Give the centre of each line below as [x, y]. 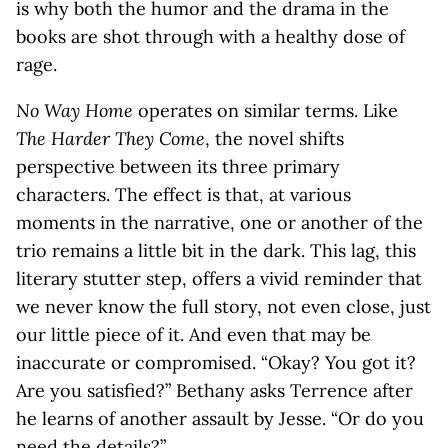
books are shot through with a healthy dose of [210, 36]
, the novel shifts [274, 138]
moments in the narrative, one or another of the [219, 222]
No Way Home [74, 110]
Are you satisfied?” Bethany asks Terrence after [214, 390]
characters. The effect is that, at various [183, 194]
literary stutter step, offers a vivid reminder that [219, 278]
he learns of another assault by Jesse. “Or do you [220, 418]
